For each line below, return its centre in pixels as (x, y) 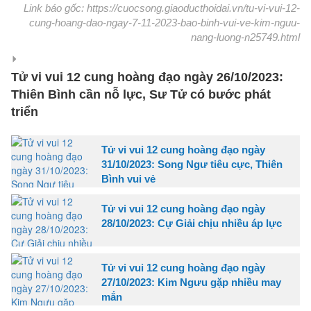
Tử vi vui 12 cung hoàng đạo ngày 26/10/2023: (147, 77)
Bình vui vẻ (128, 178)
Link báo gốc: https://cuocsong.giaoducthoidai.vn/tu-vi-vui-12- (162, 8)
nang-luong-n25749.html (245, 37)
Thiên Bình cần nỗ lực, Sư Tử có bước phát (141, 94)
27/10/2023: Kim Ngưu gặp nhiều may (191, 282)
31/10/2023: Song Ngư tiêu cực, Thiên (192, 164)
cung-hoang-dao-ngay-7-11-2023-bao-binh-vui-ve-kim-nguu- (165, 22)
